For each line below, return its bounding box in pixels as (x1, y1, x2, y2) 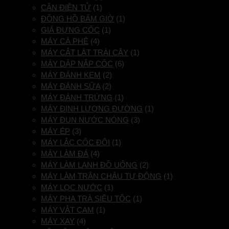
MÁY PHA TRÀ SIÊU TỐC (41, 194, 131, 203)
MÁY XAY (41, 217, 75, 226)
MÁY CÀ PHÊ (41, 37, 88, 46)
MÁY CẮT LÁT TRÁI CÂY (41, 48, 128, 57)
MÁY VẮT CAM (41, 205, 94, 215)
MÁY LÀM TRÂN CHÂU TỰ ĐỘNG (41, 172, 162, 181)
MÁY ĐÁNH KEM (41, 71, 101, 80)
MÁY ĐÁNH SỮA (41, 82, 100, 91)
